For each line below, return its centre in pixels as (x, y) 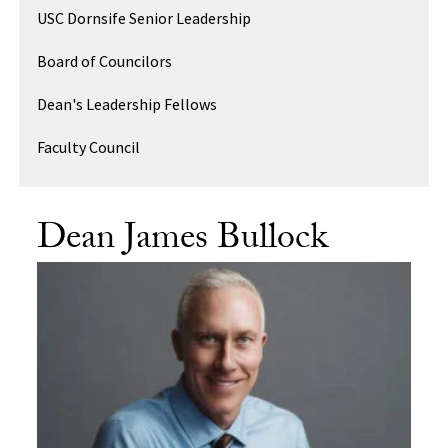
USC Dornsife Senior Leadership (144, 17)
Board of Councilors (105, 60)
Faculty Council (89, 146)
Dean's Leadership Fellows (127, 103)
